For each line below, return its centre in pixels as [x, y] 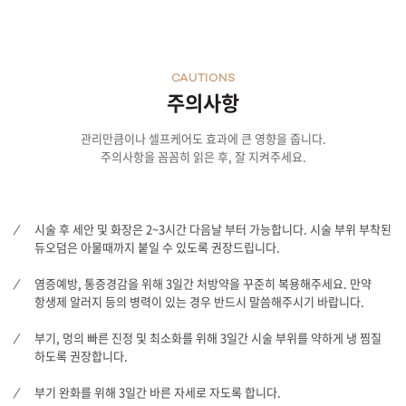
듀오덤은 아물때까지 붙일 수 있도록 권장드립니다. [157, 246]
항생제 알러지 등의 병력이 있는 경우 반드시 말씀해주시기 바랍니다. [199, 301]
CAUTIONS [203, 78]
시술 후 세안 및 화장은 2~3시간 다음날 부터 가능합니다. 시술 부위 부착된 [213, 228]
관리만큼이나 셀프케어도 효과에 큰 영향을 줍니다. [203, 138]
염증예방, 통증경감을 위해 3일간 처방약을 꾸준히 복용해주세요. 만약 [203, 283]
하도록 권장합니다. [81, 355]
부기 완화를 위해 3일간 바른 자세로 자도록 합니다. [158, 391]
